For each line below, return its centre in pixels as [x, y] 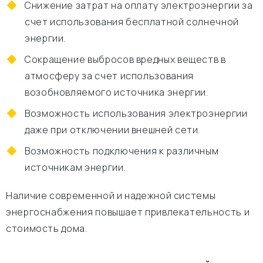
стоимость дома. [47, 228]
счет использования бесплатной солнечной [132, 22]
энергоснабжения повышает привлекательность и [128, 212]
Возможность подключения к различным [122, 151]
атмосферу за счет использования [109, 76]
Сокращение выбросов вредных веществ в [125, 59]
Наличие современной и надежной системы [111, 195]
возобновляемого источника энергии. [117, 92]
